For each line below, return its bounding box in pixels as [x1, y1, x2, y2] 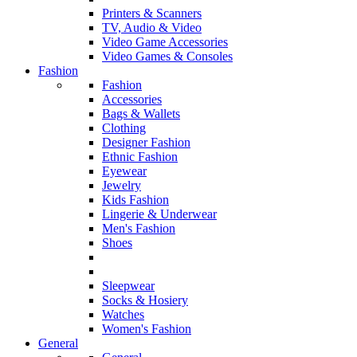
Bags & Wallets [102, 107, 180, 121]
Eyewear [102, 164, 147, 178]
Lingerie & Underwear [102, 207, 217, 222]
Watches [102, 308, 144, 322]
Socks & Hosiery [102, 293, 188, 308]
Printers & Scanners [102, 6, 202, 21]
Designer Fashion [102, 135, 190, 150]
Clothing [102, 121, 146, 135]
